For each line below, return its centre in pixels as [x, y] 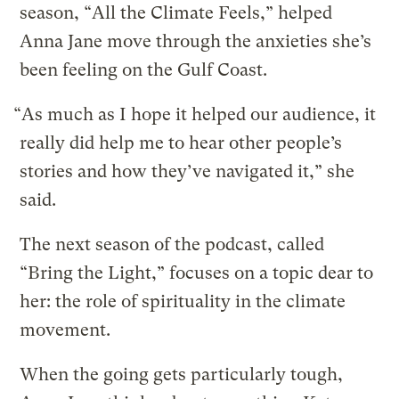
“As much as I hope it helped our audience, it [195, 114]
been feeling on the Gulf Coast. [144, 69]
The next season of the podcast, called [172, 244]
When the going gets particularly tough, [182, 374]
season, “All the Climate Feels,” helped [176, 12]
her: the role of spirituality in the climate [183, 301]
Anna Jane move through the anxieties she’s [196, 41]
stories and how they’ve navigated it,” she [187, 171]
